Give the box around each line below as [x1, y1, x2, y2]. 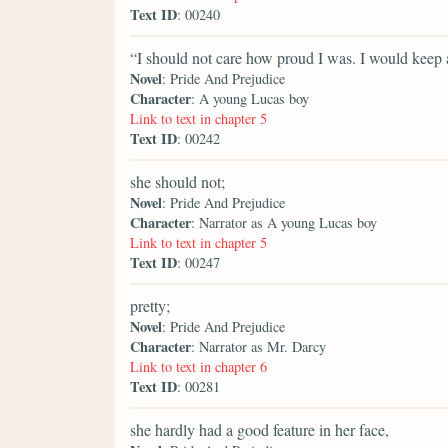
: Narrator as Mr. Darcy [191, 337, 326, 357]
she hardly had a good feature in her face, [130, 419, 389, 441]
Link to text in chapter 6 [130, 357, 267, 377]
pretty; [130, 295, 170, 317]
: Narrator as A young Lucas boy [191, 213, 377, 233]
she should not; [130, 171, 225, 193]
